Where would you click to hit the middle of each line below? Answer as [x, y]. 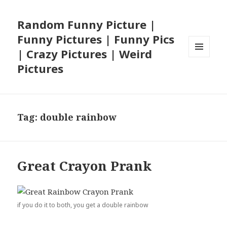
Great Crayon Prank [85, 166]
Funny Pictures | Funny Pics [96, 39]
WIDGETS [203, 79]
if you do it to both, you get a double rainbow [83, 205]
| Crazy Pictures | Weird [85, 54]
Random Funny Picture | [87, 25]
